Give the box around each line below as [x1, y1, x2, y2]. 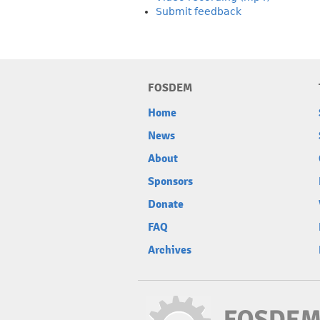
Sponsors [148, 174, 193, 189]
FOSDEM [148, 81, 192, 95]
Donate [148, 197, 184, 211]
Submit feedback [156, 6, 241, 17]
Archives [148, 243, 191, 257]
